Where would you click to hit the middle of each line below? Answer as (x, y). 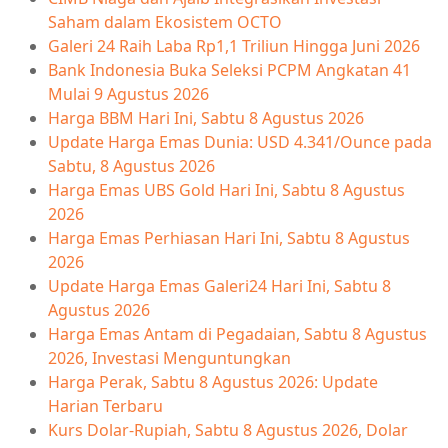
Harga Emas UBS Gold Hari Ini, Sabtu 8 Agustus (226, 189)
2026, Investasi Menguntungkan (169, 357)
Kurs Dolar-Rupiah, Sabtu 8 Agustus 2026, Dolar (228, 429)
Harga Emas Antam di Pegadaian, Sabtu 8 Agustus (237, 333)
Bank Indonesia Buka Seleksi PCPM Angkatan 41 (229, 69)
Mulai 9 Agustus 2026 (128, 93)
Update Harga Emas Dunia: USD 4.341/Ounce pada (240, 141)
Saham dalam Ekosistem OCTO (165, 21)
